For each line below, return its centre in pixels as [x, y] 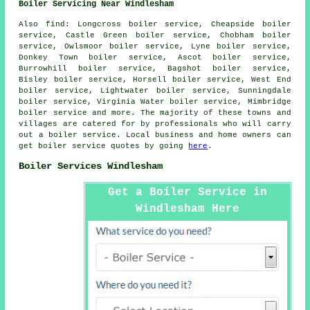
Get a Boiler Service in [187, 192]
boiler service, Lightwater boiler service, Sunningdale [155, 90]
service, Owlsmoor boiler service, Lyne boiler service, [155, 46]
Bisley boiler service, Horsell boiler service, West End [155, 79]
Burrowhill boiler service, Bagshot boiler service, [155, 68]
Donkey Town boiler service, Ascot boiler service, [155, 57]
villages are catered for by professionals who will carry [155, 124]
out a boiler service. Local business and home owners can [155, 135]
